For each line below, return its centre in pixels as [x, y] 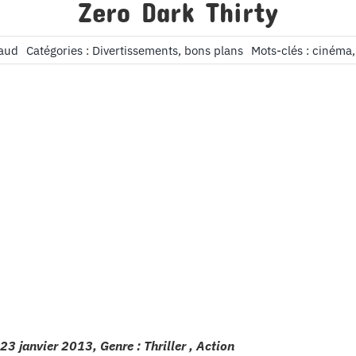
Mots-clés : [282, 50]
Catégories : [59, 50]
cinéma [332, 50]
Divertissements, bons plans [168, 50]
